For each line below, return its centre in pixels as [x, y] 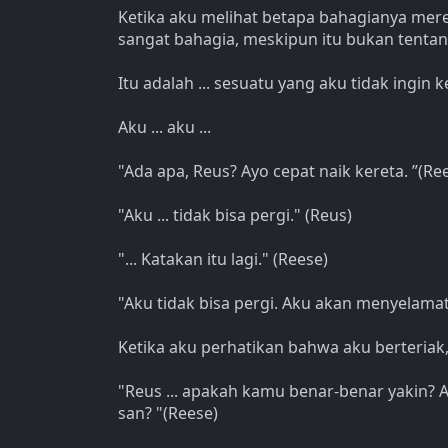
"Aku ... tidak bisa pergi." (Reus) [235, 215]
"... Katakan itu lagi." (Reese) [223, 259]
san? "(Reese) [168, 413]
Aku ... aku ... [164, 127]
